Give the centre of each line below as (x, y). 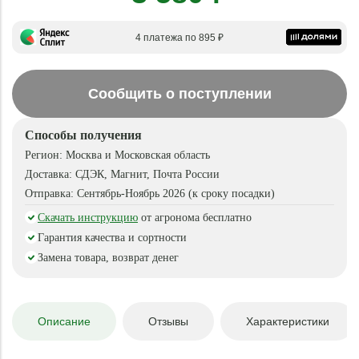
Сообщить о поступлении (179, 93)
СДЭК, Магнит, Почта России (147, 174)
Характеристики (288, 321)
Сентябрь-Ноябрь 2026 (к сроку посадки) (176, 194)
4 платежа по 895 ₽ (179, 37)
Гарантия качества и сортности (112, 238)
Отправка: (51, 194)
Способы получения (83, 135)
